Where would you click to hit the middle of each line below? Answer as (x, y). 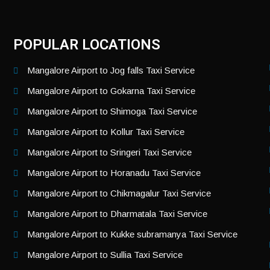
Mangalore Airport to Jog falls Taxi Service (111, 70)
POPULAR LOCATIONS (87, 44)
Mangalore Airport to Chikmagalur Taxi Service (119, 193)
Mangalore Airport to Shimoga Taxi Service (112, 111)
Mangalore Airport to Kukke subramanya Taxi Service (132, 234)
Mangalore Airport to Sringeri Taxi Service (109, 152)
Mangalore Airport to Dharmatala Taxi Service (117, 213)
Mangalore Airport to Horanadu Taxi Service (114, 172)
